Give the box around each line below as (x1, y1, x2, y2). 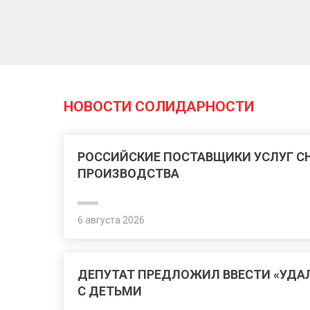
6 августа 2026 (77, 215, 145, 226)
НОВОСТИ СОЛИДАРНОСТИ (64, 98, 254, 115)
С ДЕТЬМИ (77, 284, 142, 298)
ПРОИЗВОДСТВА (77, 166, 179, 181)
